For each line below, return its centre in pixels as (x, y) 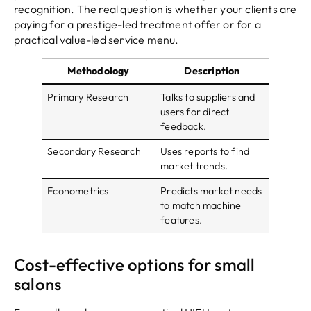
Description (212, 71)
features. (181, 220)
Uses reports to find (205, 152)
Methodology (99, 71)
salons (38, 284)
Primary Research (88, 98)
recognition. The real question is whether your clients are (155, 9)
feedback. (183, 127)
